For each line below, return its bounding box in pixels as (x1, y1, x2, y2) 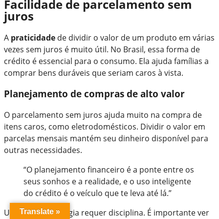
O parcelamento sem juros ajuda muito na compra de (4, 109, 202, 120)
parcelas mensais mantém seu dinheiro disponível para (4, 132, 208, 144)
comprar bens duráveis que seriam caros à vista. (4, 67, 183, 79)
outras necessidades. (4, 144, 82, 155)
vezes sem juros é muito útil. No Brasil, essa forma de (4, 44, 200, 55)
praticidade (11, 32, 55, 44)
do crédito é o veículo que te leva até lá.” (23, 187, 172, 198)
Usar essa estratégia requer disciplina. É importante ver (4, 207, 209, 218)
